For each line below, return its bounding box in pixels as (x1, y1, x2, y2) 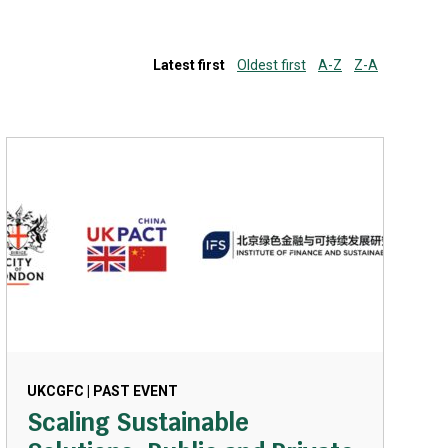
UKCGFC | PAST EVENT (26, 383, 178, 399)
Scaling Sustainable (26, 407, 249, 438)
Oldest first (237, 57, 306, 73)
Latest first (153, 57, 225, 73)
